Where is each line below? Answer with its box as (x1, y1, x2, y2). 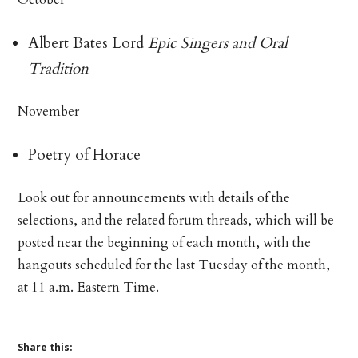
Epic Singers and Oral (148, 32, 288, 54)
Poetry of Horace (28, 144, 141, 165)
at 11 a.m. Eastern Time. (18, 278, 160, 296)
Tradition (28, 58, 89, 79)
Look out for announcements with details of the (18, 189, 291, 207)
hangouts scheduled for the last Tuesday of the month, (18, 256, 331, 274)
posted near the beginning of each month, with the (18, 233, 312, 252)
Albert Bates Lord (28, 32, 149, 54)
